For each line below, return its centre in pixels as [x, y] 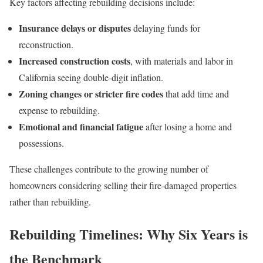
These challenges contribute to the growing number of [109, 169]
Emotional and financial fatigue [81, 127]
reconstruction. [46, 44]
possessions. [41, 143]
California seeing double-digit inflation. [91, 77]
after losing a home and [188, 127]
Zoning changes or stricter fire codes [91, 94]
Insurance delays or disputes [75, 28]
